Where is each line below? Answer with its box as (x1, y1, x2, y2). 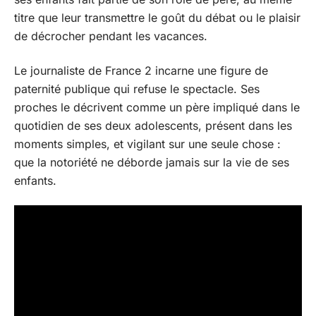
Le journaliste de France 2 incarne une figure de (14, 63, 268, 78)
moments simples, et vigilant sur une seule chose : (14, 136, 281, 151)
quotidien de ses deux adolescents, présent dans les (14, 118, 292, 133)
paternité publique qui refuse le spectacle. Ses (14, 81, 260, 96)
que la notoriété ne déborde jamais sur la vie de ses (14, 154, 289, 169)
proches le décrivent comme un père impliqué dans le (14, 99, 300, 114)
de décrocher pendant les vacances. (14, 29, 207, 43)
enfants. (14, 173, 56, 188)
